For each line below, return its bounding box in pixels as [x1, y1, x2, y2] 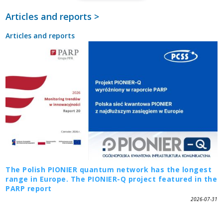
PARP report [5, 183, 52, 193]
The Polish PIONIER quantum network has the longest [5, 164, 212, 174]
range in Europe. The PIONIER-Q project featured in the [5, 174, 218, 184]
